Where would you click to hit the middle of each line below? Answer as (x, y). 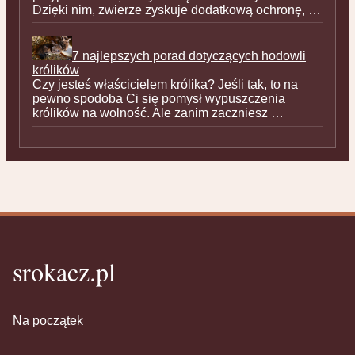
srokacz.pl (64, 272)
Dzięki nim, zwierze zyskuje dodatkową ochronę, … (177, 10)
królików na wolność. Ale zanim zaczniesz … (158, 113)
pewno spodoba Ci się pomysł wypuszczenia (159, 99)
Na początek (48, 321)
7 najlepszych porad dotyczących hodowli (189, 56)
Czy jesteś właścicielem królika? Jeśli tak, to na (165, 85)
